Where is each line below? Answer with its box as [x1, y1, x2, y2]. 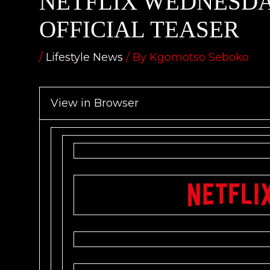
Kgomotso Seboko [149, 50, 249, 64]
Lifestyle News [45, 50, 123, 64]
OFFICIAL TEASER [39, 16, 239, 42]
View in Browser [50, 96, 139, 110]
